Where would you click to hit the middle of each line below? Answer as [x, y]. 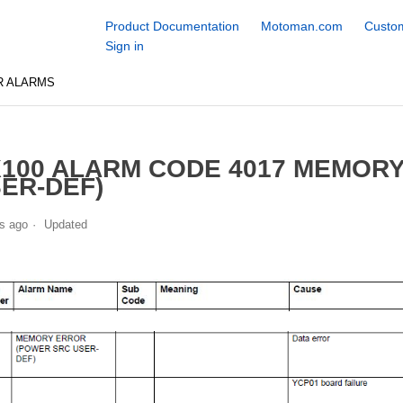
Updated [65, 224]
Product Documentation [172, 26]
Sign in [124, 46]
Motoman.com [301, 26]
